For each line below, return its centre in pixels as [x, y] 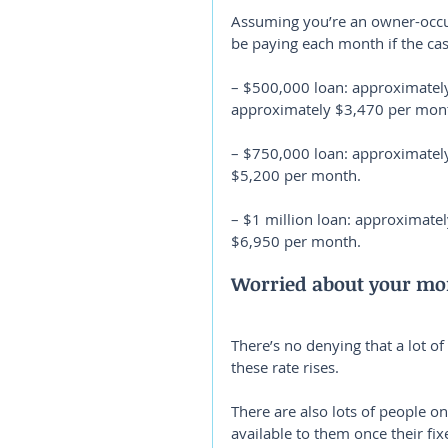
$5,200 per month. [296, 175]
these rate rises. [285, 367]
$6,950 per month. [296, 241]
